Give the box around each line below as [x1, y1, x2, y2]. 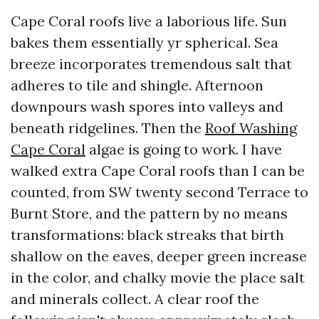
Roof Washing [205, 119, 297, 137]
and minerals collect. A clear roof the [11, 290, 259, 308]
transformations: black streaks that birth [11, 226, 284, 244]
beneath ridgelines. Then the [11, 119, 205, 137]
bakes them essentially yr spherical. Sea [11, 33, 278, 51]
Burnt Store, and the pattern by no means [11, 204, 288, 222]
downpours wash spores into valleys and [11, 98, 283, 115]
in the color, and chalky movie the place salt [11, 268, 305, 286]
